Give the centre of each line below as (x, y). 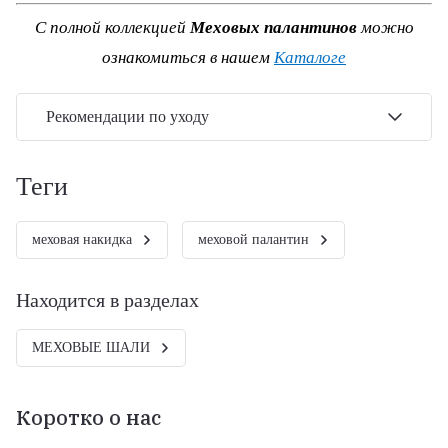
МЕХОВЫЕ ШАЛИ (91, 348)
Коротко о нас (88, 418)
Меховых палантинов (273, 28)
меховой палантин (253, 240)
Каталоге (310, 58)
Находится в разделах (107, 300)
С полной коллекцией (112, 28)
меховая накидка (82, 240)
